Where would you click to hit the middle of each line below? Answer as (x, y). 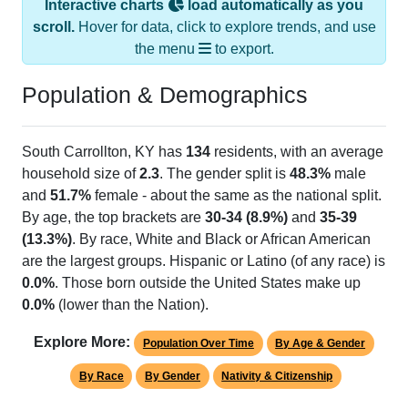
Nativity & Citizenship (277, 357)
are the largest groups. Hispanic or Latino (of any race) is (204, 241)
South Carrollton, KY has (104, 132)
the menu (166, 29)
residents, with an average (297, 132)
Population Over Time (198, 324)
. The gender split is (224, 154)
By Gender (173, 357)
